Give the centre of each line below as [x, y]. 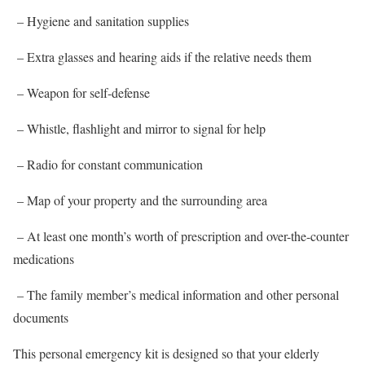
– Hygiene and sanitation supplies [101, 21]
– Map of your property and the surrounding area [140, 200]
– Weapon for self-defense [81, 93]
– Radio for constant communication [108, 165]
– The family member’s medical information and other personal [176, 295]
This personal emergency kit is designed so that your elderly [166, 354]
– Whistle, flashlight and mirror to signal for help [139, 129]
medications [44, 259]
